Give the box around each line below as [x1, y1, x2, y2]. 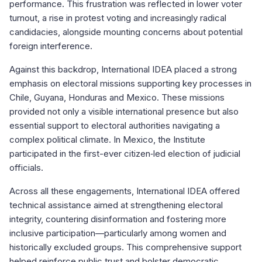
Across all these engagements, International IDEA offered [9, 185, 240, 196]
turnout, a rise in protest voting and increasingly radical [9, 12, 226, 23]
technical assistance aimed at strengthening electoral [9, 199, 223, 211]
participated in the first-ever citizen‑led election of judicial [9, 147, 240, 159]
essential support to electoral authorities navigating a [9, 119, 220, 131]
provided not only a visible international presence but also [9, 105, 239, 117]
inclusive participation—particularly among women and [9, 227, 226, 239]
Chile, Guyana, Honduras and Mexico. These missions [9, 91, 225, 103]
